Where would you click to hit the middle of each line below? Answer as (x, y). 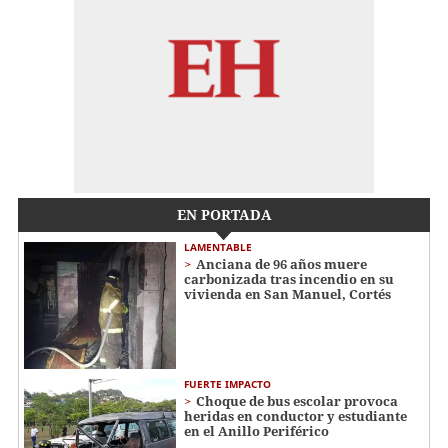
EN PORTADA (224, 214)
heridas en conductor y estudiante (295, 415)
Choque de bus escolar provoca (297, 400)
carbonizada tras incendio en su (289, 278)
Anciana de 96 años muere (281, 263)
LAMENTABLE (218, 246)
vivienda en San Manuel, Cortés (287, 293)
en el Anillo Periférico (256, 430)
